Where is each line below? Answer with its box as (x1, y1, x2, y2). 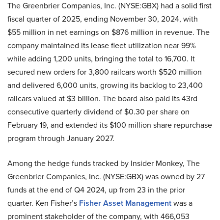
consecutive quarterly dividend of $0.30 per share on (7, 106, 190, 117)
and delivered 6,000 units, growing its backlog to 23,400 (7, 79, 203, 90)
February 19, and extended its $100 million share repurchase (7, 119, 212, 130)
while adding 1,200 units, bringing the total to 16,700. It (7, 53, 195, 64)
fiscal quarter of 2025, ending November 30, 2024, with (7, 13, 198, 24)
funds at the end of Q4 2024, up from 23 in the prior (7, 184, 185, 195)
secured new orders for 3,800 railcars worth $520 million (7, 66, 202, 77)
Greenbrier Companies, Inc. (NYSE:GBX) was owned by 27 (7, 170, 205, 182)
